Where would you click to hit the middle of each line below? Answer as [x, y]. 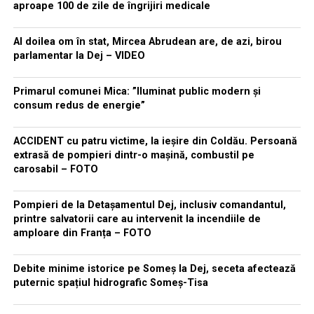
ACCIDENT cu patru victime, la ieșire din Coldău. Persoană [155, 141]
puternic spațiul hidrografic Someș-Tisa [110, 282]
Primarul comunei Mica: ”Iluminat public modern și [137, 91]
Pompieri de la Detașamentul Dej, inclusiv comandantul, [149, 205]
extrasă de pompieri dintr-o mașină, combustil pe [134, 155]
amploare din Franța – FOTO [82, 233]
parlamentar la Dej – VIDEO [79, 55]
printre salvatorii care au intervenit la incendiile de [137, 219]
